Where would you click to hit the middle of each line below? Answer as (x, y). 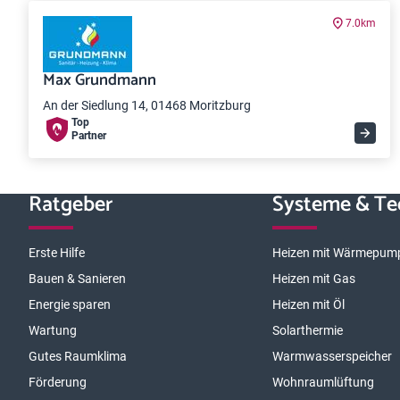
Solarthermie (308, 330)
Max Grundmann (100, 80)
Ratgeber (71, 205)
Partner (89, 136)
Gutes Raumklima (78, 356)
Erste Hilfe (57, 253)
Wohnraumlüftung (324, 382)
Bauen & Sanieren (77, 279)
